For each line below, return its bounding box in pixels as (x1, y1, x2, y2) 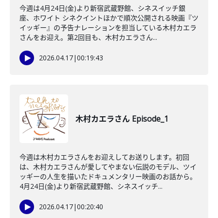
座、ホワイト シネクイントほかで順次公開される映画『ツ (19, 13, 199, 22)
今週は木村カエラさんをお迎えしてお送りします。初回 (19, 152, 189, 162)
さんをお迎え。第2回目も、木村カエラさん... (19, 33, 157, 42)
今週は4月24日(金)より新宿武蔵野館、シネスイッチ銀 (19, 3, 185, 13)
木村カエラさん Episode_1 (75, 113, 168, 124)
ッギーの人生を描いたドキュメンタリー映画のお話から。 (19, 172, 197, 181)
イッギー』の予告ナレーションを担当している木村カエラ (19, 23, 197, 32)
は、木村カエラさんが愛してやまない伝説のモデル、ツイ (19, 162, 197, 171)
